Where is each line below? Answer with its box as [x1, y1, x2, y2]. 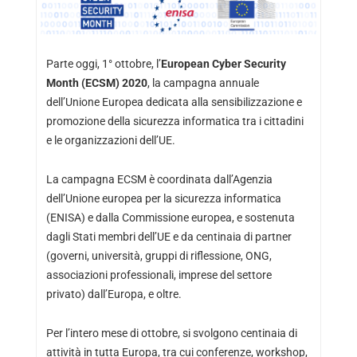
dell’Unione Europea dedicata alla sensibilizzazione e [45, 95, 302, 108]
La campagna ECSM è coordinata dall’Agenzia [45, 172, 273, 186]
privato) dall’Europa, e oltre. [45, 287, 182, 300]
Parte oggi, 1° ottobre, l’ [45, 57, 161, 70]
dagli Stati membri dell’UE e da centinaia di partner [45, 229, 292, 243]
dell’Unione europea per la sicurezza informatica [45, 191, 281, 205]
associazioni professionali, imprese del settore [45, 268, 272, 281]
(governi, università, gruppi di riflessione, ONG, [45, 249, 272, 262]
